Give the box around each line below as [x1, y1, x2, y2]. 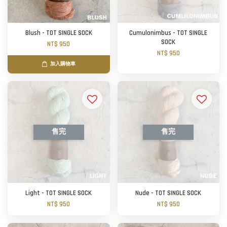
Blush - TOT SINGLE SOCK [25, 29, 92, 37]
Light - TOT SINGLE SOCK [25, 189, 92, 198]
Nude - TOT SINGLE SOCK [135, 189, 202, 198]
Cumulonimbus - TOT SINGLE [129, 29, 208, 37]
